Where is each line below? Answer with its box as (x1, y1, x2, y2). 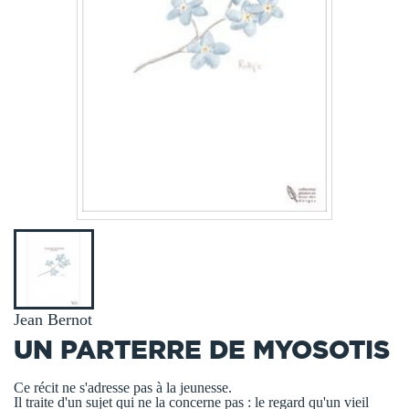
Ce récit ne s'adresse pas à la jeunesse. (14, 379, 232, 395)
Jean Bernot (14, 309, 92, 329)
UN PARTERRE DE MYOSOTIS (14, 334, 390, 363)
